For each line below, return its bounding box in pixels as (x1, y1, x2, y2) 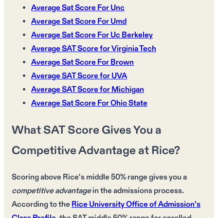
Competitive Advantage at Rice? (12, 143, 180, 159)
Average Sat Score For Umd (31, 17, 127, 27)
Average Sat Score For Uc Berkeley (31, 30, 153, 41)
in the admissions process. (91, 186, 184, 197)
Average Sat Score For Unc (31, 3, 125, 14)
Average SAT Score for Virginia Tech (31, 44, 156, 54)
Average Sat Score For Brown (31, 57, 134, 68)
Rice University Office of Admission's (72, 200, 200, 210)
